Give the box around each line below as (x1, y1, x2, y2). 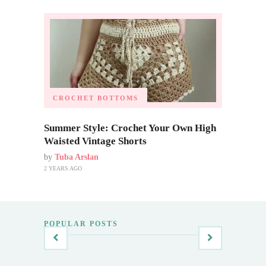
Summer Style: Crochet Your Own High (44, 122, 216, 134)
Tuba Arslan (55, 152, 99, 161)
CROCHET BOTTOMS (53, 94, 138, 102)
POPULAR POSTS (44, 219, 118, 228)
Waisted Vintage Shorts (44, 135, 147, 147)
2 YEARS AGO (44, 164, 82, 172)
